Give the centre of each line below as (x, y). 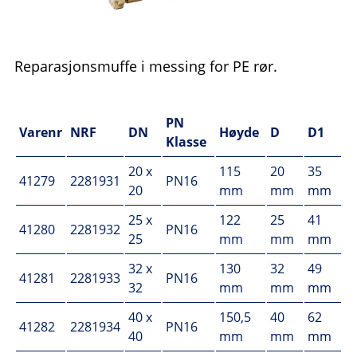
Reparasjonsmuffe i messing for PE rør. (146, 67)
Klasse (186, 142)
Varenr (41, 133)
